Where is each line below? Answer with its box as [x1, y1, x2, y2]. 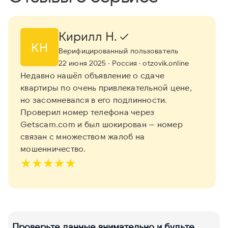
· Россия [106, 59, 137, 68]
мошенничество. [20, 144, 86, 154]
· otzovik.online [137, 59, 189, 68]
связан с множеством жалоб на [20, 131, 145, 141]
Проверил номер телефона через [20, 107, 155, 117]
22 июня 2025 [59, 59, 106, 68]
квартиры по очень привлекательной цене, [20, 82, 192, 93]
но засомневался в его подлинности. [20, 95, 167, 105]
